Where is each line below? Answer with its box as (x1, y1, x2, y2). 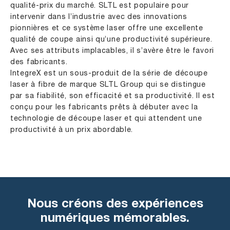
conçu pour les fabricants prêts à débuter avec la (10, 104, 198, 111)
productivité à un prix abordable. (10, 127, 133, 133)
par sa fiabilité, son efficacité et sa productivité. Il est (10, 93, 215, 100)
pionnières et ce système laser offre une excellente (10, 25, 203, 32)
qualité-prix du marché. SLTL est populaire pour (10, 3, 189, 9)
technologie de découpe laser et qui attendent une (10, 116, 202, 122)
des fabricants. (10, 59, 68, 66)
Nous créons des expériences (27, 199, 203, 211)
